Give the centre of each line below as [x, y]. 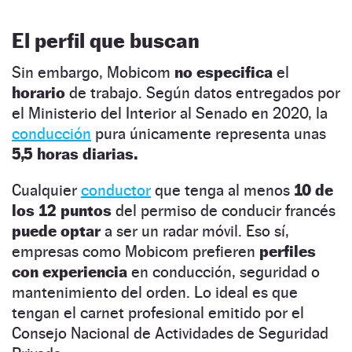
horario [40, 93]
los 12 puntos [62, 211]
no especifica [222, 73]
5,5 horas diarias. [75, 154]
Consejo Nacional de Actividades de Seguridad [170, 334]
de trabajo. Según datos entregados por [205, 93]
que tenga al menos [222, 191]
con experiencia [70, 272]
